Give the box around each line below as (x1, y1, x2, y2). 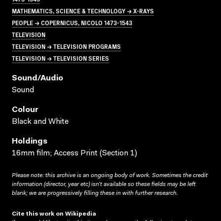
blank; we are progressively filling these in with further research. (12, 190, 178, 196)
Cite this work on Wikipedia (12, 211, 96, 217)
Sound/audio (12, 74, 63, 82)
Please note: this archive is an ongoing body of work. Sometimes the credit (12, 172, 208, 179)
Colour (12, 106, 38, 114)
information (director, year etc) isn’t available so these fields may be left (12, 181, 195, 187)
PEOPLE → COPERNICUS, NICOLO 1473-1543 (12, 18, 132, 27)
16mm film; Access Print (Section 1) (12, 149, 137, 157)
